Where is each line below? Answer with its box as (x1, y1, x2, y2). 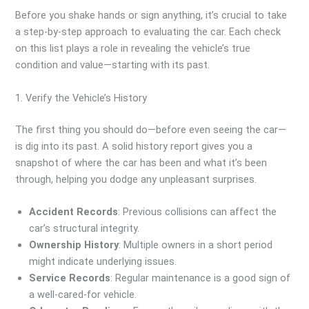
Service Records (29, 271, 111, 284)
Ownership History (29, 238, 119, 251)
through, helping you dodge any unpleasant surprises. (15, 172, 257, 186)
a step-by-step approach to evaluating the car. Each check (15, 26, 281, 39)
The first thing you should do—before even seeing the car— (15, 123, 287, 136)
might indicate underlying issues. (29, 255, 177, 268)
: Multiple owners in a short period (119, 238, 273, 251)
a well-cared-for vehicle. (29, 288, 137, 301)
